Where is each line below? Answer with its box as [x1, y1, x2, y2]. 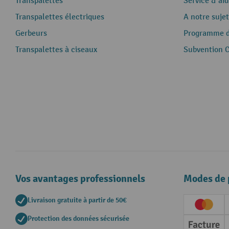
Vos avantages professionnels [15, 172, 145, 185]
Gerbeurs [15, 29, 47, 38]
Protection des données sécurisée [28, 214, 129, 223]
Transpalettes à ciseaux [15, 45, 97, 55]
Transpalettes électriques [15, 12, 104, 22]
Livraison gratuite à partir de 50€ [28, 196, 127, 204]
